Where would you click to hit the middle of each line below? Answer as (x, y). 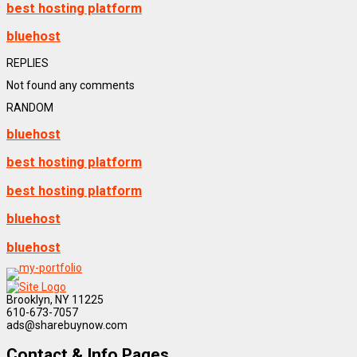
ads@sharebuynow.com (67, 325)
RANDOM (30, 107)
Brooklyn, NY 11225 (55, 299)
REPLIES (27, 63)
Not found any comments (71, 86)
